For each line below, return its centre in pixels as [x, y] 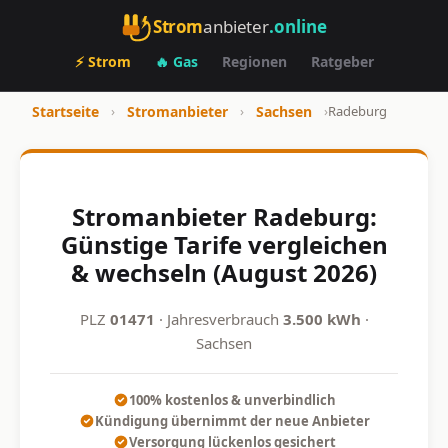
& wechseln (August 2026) [224, 272]
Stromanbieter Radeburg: [224, 216]
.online [297, 26]
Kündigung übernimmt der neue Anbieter [232, 420]
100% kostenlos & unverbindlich [232, 399]
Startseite [65, 111]
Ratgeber [342, 61]
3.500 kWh [321, 318]
